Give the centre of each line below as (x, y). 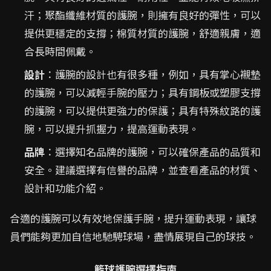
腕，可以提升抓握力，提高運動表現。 (112, 129)
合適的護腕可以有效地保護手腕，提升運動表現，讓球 (133, 218)
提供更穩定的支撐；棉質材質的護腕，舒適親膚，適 (142, 33)
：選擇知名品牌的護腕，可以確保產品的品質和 (153, 152)
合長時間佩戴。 (60, 51)
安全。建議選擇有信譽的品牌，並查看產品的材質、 (142, 170)
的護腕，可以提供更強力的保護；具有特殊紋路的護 (142, 110)
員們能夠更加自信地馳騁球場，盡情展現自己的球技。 (133, 236)
